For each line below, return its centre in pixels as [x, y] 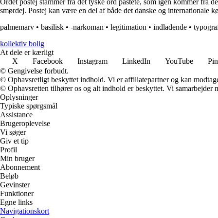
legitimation [128, 27]
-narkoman [87, 27]
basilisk [52, 27]
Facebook [48, 61]
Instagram [92, 61]
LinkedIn [136, 61]
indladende [170, 27]
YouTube [179, 61]
